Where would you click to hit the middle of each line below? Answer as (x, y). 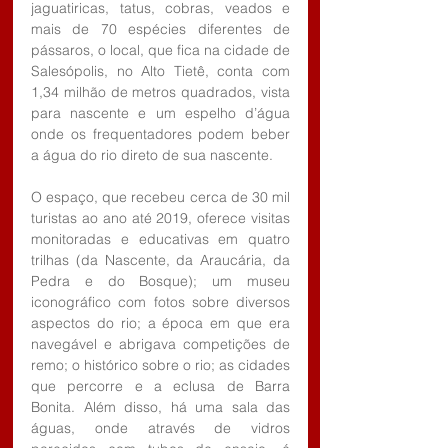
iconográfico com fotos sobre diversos (160, 301)
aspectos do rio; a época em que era (160, 322)
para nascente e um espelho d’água (160, 112)
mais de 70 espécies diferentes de (160, 28)
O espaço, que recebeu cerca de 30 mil (160, 196)
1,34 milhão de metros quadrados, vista (160, 91)
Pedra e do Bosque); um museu (160, 280)
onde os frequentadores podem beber (160, 133)
